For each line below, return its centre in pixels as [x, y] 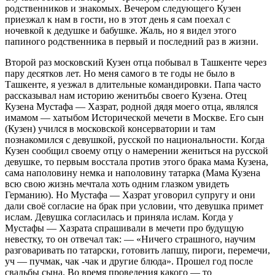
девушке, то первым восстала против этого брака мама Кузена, [137, 161]
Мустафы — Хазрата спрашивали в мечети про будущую [124, 228]
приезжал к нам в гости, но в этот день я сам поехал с [118, 19]
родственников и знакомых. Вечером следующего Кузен [123, 8]
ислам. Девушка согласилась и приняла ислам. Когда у [119, 217]
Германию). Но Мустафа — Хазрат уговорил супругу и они [130, 195]
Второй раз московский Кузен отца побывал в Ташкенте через [136, 62]
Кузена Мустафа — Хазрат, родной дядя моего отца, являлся [131, 106]
